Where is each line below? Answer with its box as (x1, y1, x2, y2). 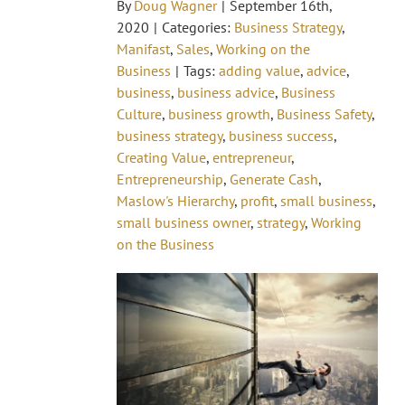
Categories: (162, 17, 234, 36)
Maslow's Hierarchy (117, 191, 234, 210)
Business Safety (277, 104, 372, 123)
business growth (168, 104, 270, 123)
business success (229, 126, 334, 145)
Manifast (117, 39, 170, 58)
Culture (117, 104, 162, 123)
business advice (177, 82, 275, 101)
